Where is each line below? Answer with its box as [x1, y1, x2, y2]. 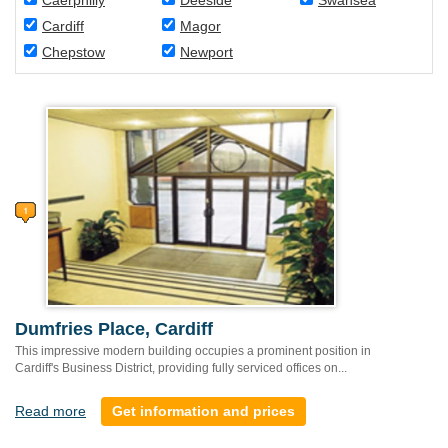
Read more [15, 403, 86, 419]
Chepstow [42, 44, 105, 60]
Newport [180, 44, 233, 60]
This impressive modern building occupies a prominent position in [15, 344, 371, 358]
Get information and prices [112, 403, 295, 419]
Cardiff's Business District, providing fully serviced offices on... [15, 361, 347, 375]
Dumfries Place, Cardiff [15, 319, 213, 339]
